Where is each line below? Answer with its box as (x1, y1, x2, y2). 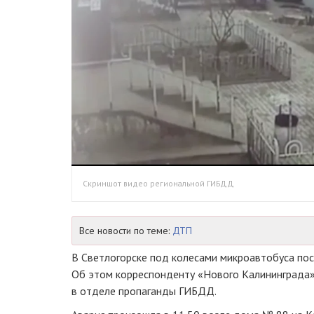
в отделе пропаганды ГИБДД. (71, 283, 217, 298)
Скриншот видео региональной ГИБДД (83, 177, 234, 189)
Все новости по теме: (79, 224, 172, 237)
